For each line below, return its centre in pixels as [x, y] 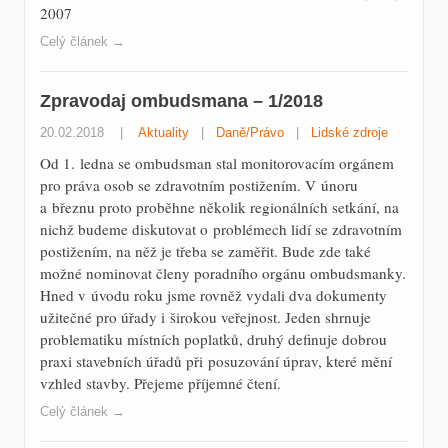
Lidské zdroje [349, 133]
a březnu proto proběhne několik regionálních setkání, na [219, 207]
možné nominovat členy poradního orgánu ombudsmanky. [223, 273]
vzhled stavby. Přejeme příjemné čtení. [160, 383]
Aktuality [163, 133]
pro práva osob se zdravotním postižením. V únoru [199, 185]
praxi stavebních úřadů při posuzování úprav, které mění [216, 361]
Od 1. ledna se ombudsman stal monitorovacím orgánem [217, 163]
